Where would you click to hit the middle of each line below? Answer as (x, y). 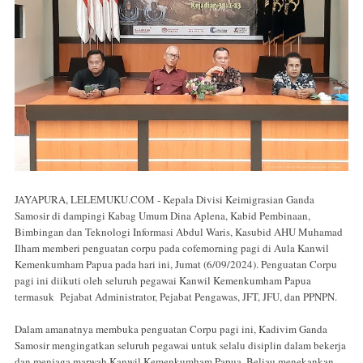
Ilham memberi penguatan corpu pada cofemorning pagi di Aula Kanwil (172, 248)
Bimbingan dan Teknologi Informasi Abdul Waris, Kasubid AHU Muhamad (179, 232)
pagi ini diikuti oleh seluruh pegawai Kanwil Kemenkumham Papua (163, 281)
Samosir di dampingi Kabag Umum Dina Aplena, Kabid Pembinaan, (162, 216)
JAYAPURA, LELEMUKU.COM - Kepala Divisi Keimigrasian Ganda (164, 200)
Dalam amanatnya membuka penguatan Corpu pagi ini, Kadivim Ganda (171, 329)
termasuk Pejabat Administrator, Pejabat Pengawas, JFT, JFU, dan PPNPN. (176, 297)
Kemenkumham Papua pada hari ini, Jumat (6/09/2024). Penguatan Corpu (176, 265)
